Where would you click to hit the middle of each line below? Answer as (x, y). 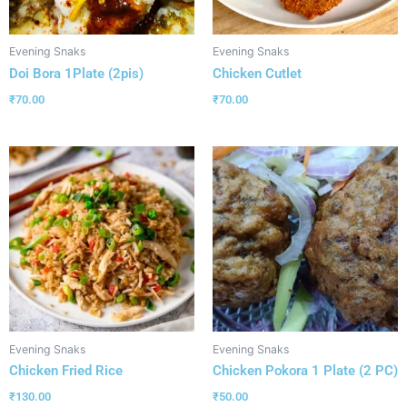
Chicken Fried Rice (66, 370)
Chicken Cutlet (257, 73)
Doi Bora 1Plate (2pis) (76, 73)
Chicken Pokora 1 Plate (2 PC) (305, 370)
